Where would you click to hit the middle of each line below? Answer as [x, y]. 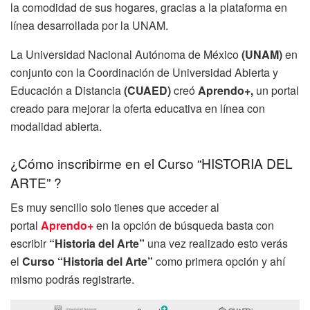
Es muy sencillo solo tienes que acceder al [115, 208]
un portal [277, 91]
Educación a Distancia [67, 91]
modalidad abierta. [56, 127]
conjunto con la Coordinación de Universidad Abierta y [144, 73]
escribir [30, 244]
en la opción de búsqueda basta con [184, 226]
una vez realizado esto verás [218, 244]
